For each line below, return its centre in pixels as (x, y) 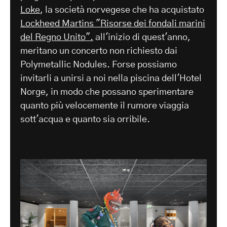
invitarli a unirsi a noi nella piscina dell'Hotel (111, 79)
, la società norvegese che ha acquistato (122, 10)
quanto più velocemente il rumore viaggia (105, 106)
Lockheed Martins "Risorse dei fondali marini (113, 24)
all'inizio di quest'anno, (142, 38)
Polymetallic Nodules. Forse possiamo (99, 65)
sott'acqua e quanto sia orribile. (85, 120)
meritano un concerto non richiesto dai (99, 51)
